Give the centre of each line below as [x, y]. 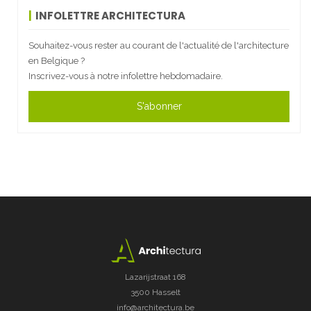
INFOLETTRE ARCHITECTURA [110, 15]
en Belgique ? [57, 60]
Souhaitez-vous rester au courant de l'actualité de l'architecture [159, 45]
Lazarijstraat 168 [155, 277]
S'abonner [159, 106]
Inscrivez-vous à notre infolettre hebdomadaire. [126, 76]
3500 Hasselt [155, 292]
